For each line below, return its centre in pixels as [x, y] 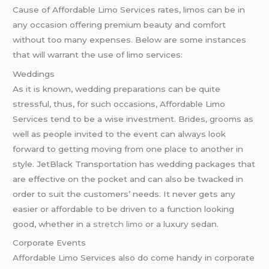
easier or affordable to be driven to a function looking [124, 209]
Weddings [34, 74]
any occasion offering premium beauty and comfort [119, 24]
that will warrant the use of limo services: [98, 54]
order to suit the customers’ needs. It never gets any [124, 194]
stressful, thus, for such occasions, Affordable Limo [119, 104]
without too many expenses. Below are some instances [130, 39]
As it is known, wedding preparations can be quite [117, 89]
